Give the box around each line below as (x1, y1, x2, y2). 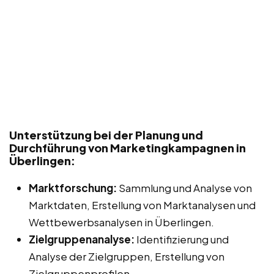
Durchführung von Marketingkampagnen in (9, 140, 246, 155)
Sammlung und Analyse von (117, 180, 252, 194)
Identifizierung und (135, 232, 229, 246)
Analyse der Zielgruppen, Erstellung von (29, 249, 224, 263)
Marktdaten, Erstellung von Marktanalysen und (29, 198, 256, 212)
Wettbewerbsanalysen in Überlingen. (29, 215, 214, 229)
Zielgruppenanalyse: (29, 232, 135, 246)
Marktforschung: (29, 180, 117, 194)
